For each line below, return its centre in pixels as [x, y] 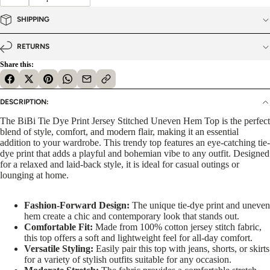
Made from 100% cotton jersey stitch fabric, [177, 227]
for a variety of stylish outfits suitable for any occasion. [128, 259]
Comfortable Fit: [58, 227]
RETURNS [33, 47]
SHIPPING [33, 20]
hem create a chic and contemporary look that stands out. [132, 216]
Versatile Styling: [59, 248]
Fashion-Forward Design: [77, 205]
